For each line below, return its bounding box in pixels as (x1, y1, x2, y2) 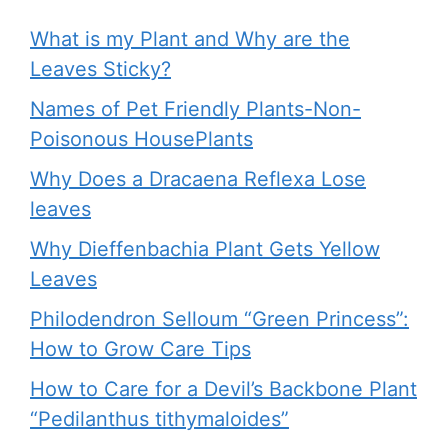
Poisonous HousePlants (30, 127, 253, 152)
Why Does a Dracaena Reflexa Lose (30, 167, 366, 192)
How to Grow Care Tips (30, 337, 251, 362)
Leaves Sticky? (30, 57, 171, 82)
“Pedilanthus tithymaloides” (30, 407, 289, 432)
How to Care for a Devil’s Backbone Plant (30, 377, 417, 402)
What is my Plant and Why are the (30, 27, 350, 52)
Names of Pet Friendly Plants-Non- (30, 97, 361, 122)
